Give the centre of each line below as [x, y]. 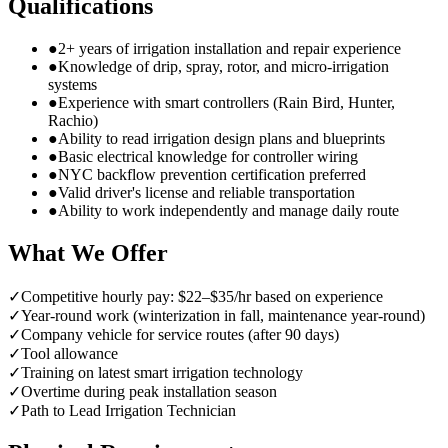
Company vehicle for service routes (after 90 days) [180, 335]
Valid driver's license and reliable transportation [206, 193]
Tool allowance [69, 354]
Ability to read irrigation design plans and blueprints [221, 139]
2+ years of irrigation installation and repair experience [229, 49]
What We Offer [88, 253]
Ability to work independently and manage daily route [228, 211]
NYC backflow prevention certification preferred [212, 175]
